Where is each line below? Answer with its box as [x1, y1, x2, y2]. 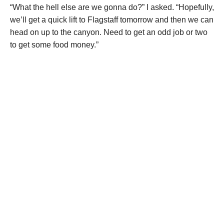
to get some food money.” [10, 40, 98, 49]
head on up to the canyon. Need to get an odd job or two [10, 28, 207, 37]
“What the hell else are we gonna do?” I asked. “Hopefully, [10, 3, 214, 12]
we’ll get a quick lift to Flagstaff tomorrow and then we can [10, 15, 213, 24]
